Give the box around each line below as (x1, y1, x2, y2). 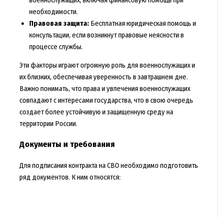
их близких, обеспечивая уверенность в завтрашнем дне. (19, 73, 188, 82)
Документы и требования (19, 139, 115, 150)
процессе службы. (29, 42, 83, 51)
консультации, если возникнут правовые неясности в (29, 30, 184, 39)
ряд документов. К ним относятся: (19, 173, 121, 182)
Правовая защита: (29, 18, 89, 28)
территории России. (19, 119, 77, 128)
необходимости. (29, 7, 78, 16)
